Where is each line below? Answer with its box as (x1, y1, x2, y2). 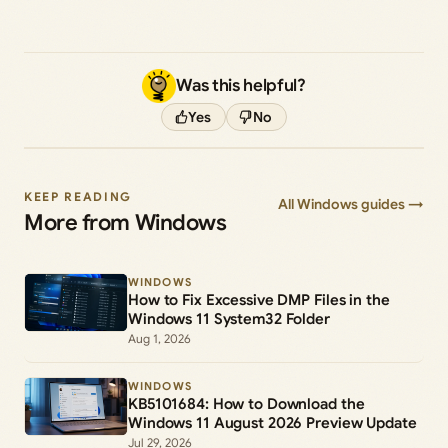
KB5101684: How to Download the (128, 394, 365, 413)
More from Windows (24, 208, 227, 236)
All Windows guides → (278, 194, 424, 213)
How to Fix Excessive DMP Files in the (128, 290, 390, 309)
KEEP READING (24, 188, 133, 204)
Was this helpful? (176, 74, 306, 96)
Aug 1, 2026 (128, 330, 191, 346)
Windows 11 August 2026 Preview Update (128, 413, 417, 432)
